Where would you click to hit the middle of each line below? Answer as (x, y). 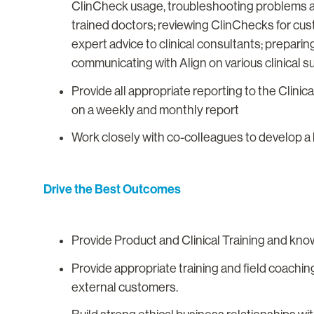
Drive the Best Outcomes (112, 190)
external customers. (125, 287)
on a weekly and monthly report (155, 110)
